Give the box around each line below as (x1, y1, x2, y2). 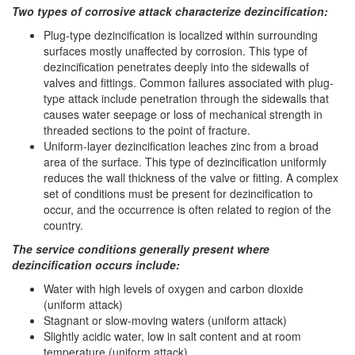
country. (44, 217, 83, 233)
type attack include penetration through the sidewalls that (44, 90, 329, 106)
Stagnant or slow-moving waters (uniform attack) (44, 312, 287, 328)
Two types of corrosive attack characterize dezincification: (12, 3, 328, 19)
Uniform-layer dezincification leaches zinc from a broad (44, 138, 319, 154)
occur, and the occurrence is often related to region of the (44, 201, 331, 217)
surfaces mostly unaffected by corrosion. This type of (44, 43, 307, 59)
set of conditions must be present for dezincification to (44, 185, 313, 201)
